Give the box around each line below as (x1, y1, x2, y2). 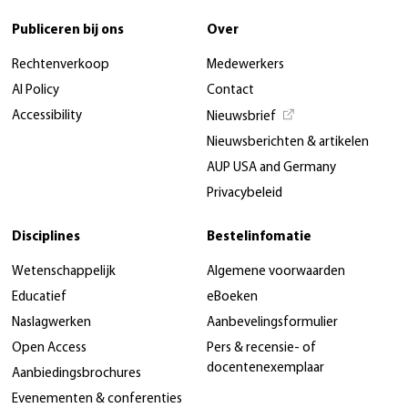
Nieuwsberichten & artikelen (207, 135, 369, 149)
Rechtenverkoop (12, 57, 109, 72)
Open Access (12, 341, 87, 355)
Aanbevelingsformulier (207, 315, 338, 330)
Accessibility (12, 108, 82, 123)
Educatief (12, 290, 66, 304)
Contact (207, 83, 254, 97)
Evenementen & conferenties (12, 392, 182, 406)
